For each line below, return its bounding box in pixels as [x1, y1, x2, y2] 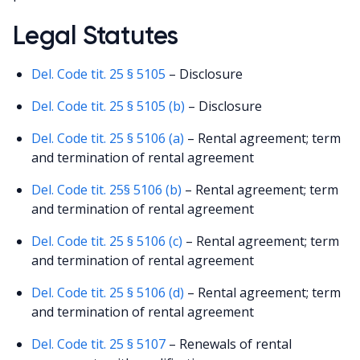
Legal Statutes [13, 19, 179, 51]
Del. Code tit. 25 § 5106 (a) [31, 129, 185, 147]
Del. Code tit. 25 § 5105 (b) [31, 96, 186, 115]
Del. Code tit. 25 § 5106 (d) [31, 283, 185, 301]
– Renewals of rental [166, 334, 292, 353]
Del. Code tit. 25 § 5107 [31, 334, 166, 353]
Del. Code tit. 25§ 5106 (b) [31, 180, 182, 198]
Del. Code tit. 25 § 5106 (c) [31, 231, 183, 250]
